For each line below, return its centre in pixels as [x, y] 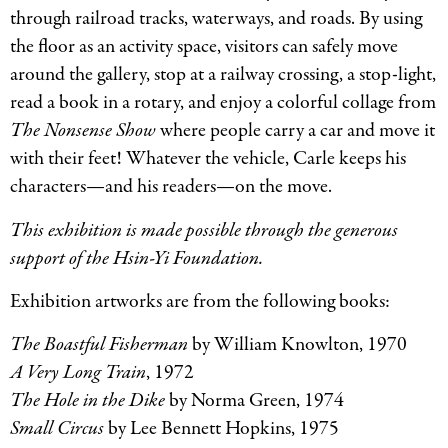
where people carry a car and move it [295, 131]
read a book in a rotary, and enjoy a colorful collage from [223, 103]
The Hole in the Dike [87, 401]
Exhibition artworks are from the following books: [200, 301]
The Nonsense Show [83, 131]
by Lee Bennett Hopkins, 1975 [221, 429]
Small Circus [57, 429]
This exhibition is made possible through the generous [204, 230]
